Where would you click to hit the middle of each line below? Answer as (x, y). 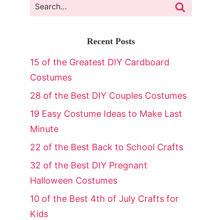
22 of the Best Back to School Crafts (107, 147)
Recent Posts (111, 41)
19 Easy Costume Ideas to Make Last (106, 114)
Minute (44, 129)
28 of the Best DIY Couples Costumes (108, 96)
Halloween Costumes (74, 181)
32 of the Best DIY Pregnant (89, 165)
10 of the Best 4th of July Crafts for (104, 199)
